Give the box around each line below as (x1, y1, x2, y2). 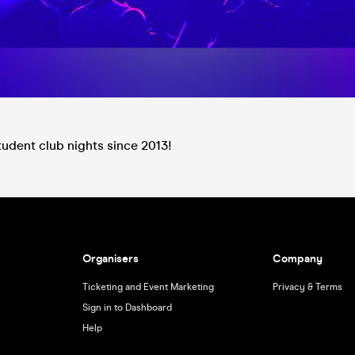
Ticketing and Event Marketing (82, 281, 214, 292)
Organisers (82, 252, 139, 265)
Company (273, 252, 323, 265)
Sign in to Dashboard (82, 302, 172, 313)
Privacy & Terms (273, 281, 343, 292)
